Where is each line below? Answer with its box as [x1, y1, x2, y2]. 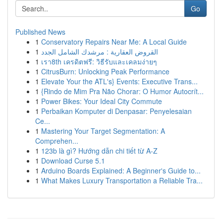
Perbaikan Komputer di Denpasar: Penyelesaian [41, 106, 192, 116]
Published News [15, 27, 65, 37]
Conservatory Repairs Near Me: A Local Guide [41, 37, 187, 47]
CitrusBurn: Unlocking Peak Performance [41, 66, 169, 76]
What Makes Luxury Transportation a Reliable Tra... [41, 175, 203, 185]
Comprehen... [35, 136, 78, 146]
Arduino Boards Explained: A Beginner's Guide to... [41, 166, 201, 175]
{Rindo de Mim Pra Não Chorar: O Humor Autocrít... [41, 86, 204, 96]
